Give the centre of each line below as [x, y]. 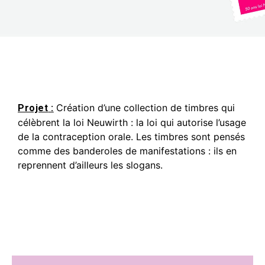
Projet [33, 108]
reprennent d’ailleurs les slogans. [92, 165]
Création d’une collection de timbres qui [146, 108]
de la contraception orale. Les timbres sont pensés [131, 137]
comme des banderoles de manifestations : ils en [127, 151]
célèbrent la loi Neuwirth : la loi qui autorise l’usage [132, 123]
